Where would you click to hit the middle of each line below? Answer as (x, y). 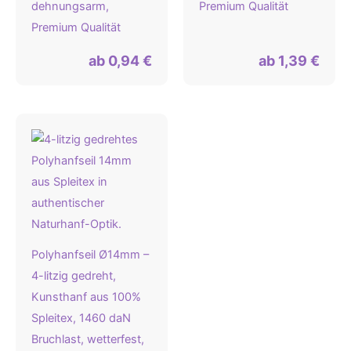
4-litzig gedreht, (74, 276)
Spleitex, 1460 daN (81, 318)
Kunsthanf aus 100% (86, 297)
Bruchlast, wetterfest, (88, 340)
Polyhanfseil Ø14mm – (90, 255)
